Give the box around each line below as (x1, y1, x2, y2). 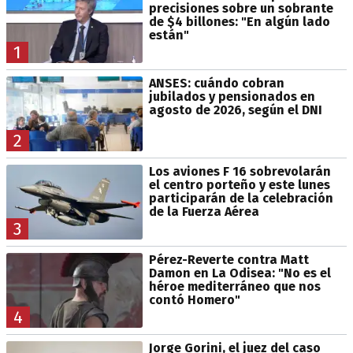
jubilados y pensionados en (148, 88, 315, 104)
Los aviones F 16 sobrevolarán (148, 164, 331, 179)
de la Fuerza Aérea (148, 204, 259, 219)
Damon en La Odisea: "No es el (148, 266, 331, 281)
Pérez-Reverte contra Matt (148, 252, 309, 268)
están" (148, 27, 189, 43)
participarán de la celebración (148, 191, 333, 206)
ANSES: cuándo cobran (148, 75, 284, 91)
